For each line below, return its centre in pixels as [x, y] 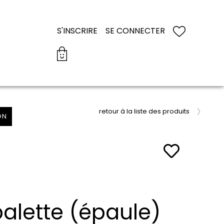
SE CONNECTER [135, 30]
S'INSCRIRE [77, 30]
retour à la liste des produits [144, 111]
